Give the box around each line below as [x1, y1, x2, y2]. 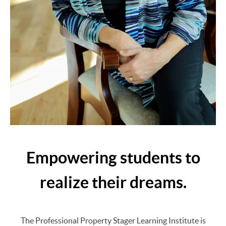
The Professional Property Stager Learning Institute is [20, 215, 206, 225]
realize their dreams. [39, 173, 187, 191]
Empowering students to [26, 148, 200, 166]
